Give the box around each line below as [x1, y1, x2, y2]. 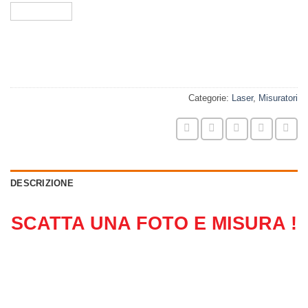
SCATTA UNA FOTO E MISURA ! [11, 212, 297, 234]
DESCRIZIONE [10, 178, 74, 189]
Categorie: [188, 93, 232, 104]
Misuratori [258, 93, 298, 104]
